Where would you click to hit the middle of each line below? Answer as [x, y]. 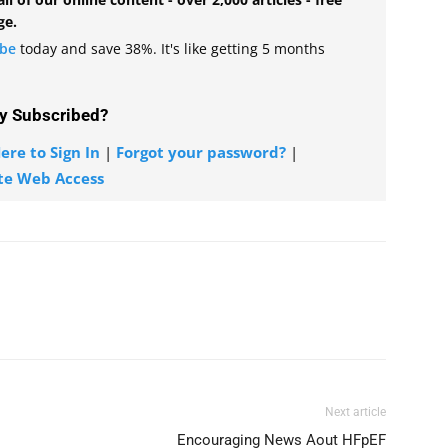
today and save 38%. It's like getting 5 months [171, 48]
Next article [355, 412]
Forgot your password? [201, 152]
